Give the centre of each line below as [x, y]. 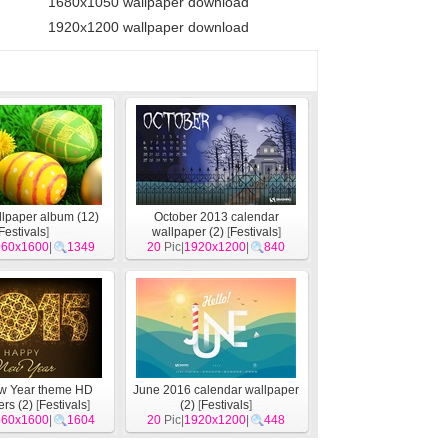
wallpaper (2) [187, 232]
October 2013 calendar [216, 217]
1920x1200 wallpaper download [148, 27]
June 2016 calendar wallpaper [216, 390]
